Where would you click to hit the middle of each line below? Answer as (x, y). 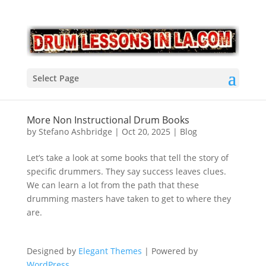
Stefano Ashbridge (75, 132)
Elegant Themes (110, 251)
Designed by (52, 251)
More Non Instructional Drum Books (108, 120)
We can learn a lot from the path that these (113, 185)
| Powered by (170, 251)
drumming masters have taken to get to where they (129, 199)
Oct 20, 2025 (146, 132)
